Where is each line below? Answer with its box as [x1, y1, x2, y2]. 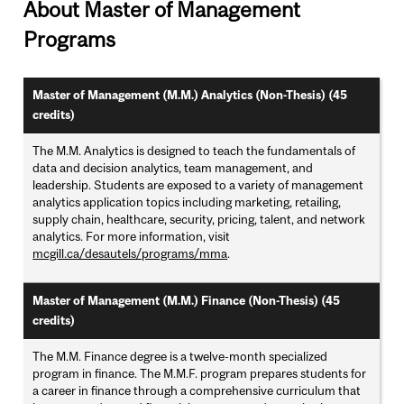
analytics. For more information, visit [32, 229, 231, 244]
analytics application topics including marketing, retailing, [32, 195, 342, 210]
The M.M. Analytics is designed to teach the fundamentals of [32, 143, 356, 159]
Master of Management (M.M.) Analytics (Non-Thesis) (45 [32, 88, 348, 103]
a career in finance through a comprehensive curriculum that [32, 383, 362, 399]
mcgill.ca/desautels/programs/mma [32, 246, 228, 262]
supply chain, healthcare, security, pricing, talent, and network [32, 212, 366, 227]
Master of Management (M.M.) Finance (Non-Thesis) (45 [32, 294, 341, 308]
